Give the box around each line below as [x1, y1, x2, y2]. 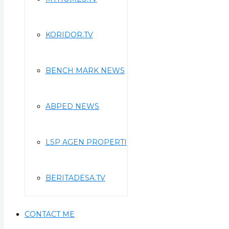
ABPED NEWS [45, 102, 99, 111]
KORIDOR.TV [45, 30, 93, 39]
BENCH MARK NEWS [45, 66, 125, 75]
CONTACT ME [25, 210, 75, 219]
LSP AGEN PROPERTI [45, 138, 127, 147]
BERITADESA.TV [45, 173, 105, 182]
